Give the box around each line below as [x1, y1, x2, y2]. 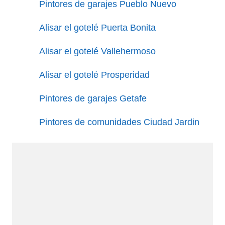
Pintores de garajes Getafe [39, 93, 147, 103]
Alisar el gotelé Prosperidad [39, 69, 150, 80]
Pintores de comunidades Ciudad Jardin [39, 117, 199, 127]
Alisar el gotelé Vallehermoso [39, 46, 156, 56]
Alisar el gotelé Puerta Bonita [39, 22, 156, 33]
